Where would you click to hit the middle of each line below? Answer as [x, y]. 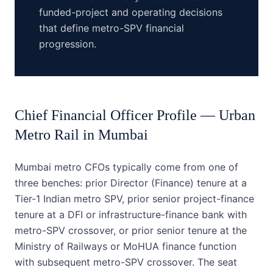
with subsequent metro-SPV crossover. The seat [126, 262]
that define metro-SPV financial [112, 28]
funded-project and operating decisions [131, 12]
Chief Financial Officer [84, 115]
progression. [68, 44]
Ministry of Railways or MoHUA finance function [126, 246]
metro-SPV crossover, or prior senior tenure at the [131, 230]
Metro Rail [47, 135]
